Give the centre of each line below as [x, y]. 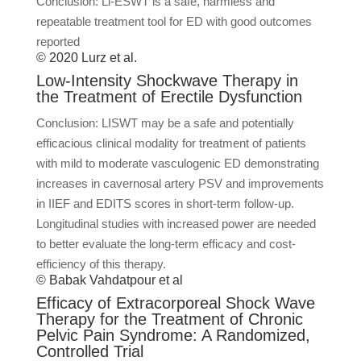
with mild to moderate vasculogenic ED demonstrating [177, 163]
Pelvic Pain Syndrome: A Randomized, [173, 335]
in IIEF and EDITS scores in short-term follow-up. [165, 203]
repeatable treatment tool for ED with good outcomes [174, 21]
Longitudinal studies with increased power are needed [176, 224]
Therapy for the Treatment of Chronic [169, 319]
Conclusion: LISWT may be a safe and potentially [165, 123]
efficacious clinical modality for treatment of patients [171, 143]
